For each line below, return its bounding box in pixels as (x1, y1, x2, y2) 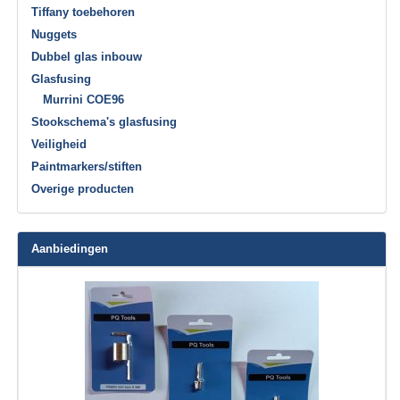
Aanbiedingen (31, 242, 109, 256)
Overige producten (31, 182, 135, 196)
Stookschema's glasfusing (31, 115, 178, 129)
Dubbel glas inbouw (31, 50, 143, 64)
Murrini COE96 (43, 93, 125, 107)
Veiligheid (31, 137, 87, 152)
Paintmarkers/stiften (31, 160, 143, 174)
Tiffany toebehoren (31, 5, 136, 20)
